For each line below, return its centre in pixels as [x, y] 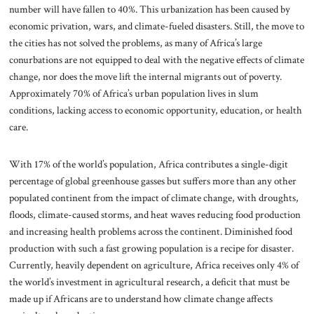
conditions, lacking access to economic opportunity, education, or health [155, 110]
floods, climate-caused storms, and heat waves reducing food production [155, 215]
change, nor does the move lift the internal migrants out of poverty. [145, 76]
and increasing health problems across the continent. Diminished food [150, 232]
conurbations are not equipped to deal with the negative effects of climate [156, 59]
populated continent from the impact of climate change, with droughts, [153, 198]
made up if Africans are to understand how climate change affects [141, 299]
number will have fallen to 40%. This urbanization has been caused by [149, 9]
